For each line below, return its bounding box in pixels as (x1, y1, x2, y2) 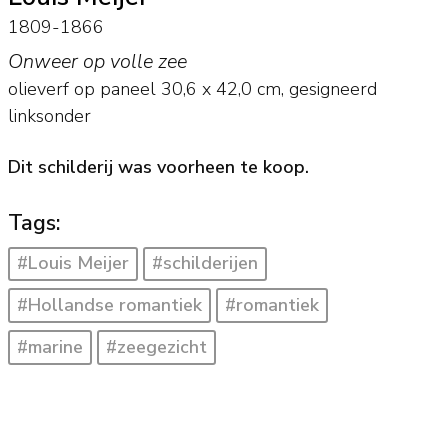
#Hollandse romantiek (16, 293, 202, 318)
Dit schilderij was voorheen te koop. (7, 154, 309, 179)
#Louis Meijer (16, 251, 129, 276)
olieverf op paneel (7, 77, 156, 102)
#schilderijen (152, 251, 259, 276)
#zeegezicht (106, 334, 208, 359)
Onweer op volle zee (7, 48, 187, 76)
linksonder (7, 104, 91, 129)
